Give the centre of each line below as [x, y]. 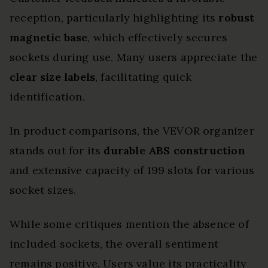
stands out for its [57, 151]
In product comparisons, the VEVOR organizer [132, 131]
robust [237, 18]
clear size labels [53, 77]
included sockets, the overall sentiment [114, 244]
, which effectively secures [158, 38]
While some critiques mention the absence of [129, 224]
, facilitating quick [144, 77]
